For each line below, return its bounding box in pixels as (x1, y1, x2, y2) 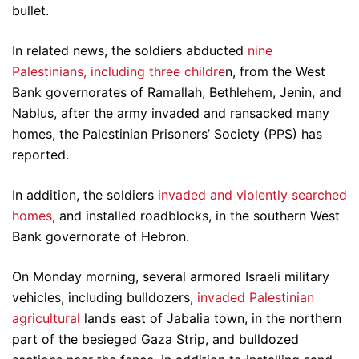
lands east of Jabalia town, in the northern (80, 310, 341, 327)
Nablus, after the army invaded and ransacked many (12, 105, 329, 122)
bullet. (12, 2, 49, 19)
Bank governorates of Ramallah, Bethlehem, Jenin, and (12, 84, 341, 101)
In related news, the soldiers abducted (12, 42, 248, 59)
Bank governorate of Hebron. (12, 228, 189, 245)
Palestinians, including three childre (12, 63, 225, 80)
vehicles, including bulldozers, (12, 289, 197, 306)
